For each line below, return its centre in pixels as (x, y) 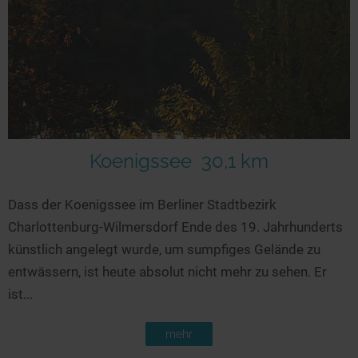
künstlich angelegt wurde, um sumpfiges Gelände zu (164, 249)
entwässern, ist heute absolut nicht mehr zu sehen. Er (167, 271)
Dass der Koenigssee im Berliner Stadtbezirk (142, 204)
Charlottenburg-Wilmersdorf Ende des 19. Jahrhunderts (175, 227)
